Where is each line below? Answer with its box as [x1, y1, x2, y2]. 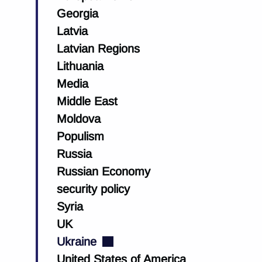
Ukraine [57, 235, 96, 248]
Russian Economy [57, 165, 150, 178]
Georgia [57, 7, 98, 20]
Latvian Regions [57, 42, 140, 55]
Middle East [57, 95, 118, 108]
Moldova [57, 112, 101, 125]
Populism [57, 130, 104, 143]
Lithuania [57, 60, 104, 73]
